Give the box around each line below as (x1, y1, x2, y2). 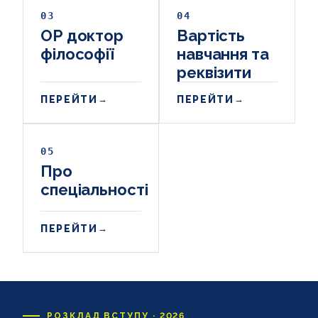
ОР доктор (40, 26, 124, 45)
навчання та (177, 44, 269, 63)
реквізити (177, 62, 252, 82)
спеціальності (40, 180, 148, 199)
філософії (40, 44, 115, 63)
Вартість (177, 26, 246, 45)
